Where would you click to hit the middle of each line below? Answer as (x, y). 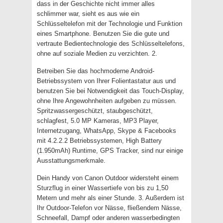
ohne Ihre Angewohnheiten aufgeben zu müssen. (107, 101)
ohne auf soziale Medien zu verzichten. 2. (97, 54)
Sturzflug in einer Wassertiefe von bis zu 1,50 (103, 188)
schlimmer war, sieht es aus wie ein (88, 14)
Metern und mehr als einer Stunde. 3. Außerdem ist (111, 198)
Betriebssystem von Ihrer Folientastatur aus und (106, 81)
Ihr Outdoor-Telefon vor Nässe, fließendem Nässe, (109, 208)
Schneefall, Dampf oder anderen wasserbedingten (108, 218)
